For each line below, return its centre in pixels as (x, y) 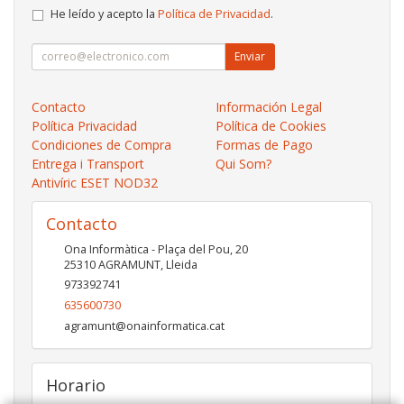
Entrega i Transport (88, 163)
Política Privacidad (84, 125)
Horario (76, 385)
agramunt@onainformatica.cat (144, 326)
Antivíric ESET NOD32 (95, 182)
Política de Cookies (271, 125)
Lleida (182, 264)
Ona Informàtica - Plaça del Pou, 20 (156, 249)
